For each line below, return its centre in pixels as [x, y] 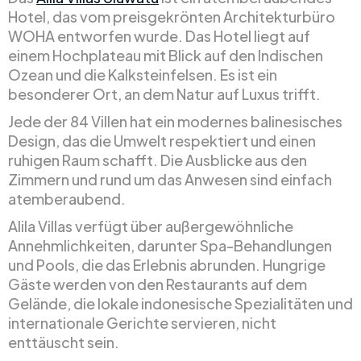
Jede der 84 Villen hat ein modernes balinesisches [175, 121]
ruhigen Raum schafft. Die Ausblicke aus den [158, 160]
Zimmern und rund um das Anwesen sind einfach [170, 179]
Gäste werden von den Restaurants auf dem [158, 284]
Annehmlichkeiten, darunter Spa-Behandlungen [170, 245]
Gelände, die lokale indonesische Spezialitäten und [180, 303]
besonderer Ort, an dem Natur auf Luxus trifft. [164, 93]
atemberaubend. [67, 198]
